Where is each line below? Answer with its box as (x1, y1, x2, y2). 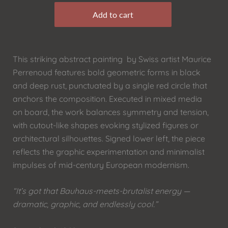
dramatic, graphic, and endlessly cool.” (13, 199, 158, 210)
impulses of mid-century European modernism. (13, 159, 189, 170)
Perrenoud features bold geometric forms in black (13, 67, 201, 77)
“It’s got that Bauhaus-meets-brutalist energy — (13, 186, 190, 196)
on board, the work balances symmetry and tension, (13, 106, 209, 117)
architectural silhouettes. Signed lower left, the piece (13, 133, 205, 144)
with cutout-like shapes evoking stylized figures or (13, 120, 198, 130)
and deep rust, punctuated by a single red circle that (13, 80, 207, 91)
